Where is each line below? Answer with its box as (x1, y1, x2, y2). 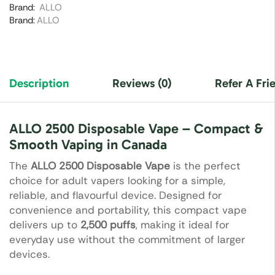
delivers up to (9, 218, 80, 232)
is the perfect (170, 159, 241, 173)
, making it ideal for (136, 218, 229, 232)
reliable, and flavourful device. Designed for (9, 188, 222, 203)
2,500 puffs (80, 218, 136, 232)
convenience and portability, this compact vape (9, 203, 247, 217)
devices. (9, 247, 50, 261)
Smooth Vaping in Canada (9, 136, 167, 153)
